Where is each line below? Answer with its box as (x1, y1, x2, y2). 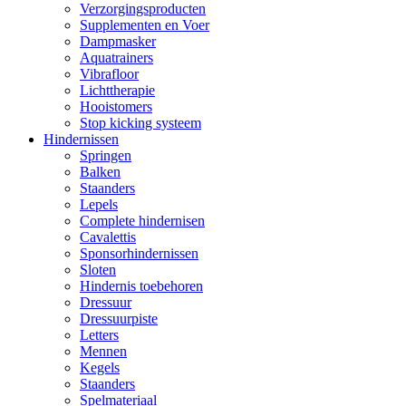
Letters (80, 326, 119, 343)
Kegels (80, 359, 120, 375)
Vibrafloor (80, 65, 139, 82)
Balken (80, 163, 121, 179)
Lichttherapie (80, 82, 155, 98)
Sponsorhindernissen (80, 245, 198, 261)
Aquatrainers (80, 49, 153, 65)
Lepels (80, 196, 118, 212)
